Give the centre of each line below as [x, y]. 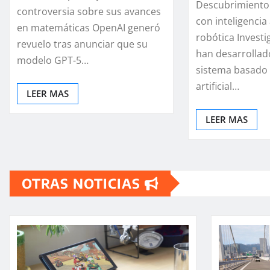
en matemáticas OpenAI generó [89, 27]
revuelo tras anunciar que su [82, 44]
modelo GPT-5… [53, 60]
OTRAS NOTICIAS [83, 183]
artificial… [218, 86]
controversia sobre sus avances [89, 11]
